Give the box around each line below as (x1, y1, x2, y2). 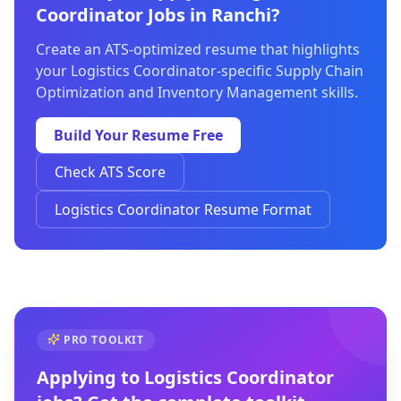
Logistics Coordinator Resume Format (55, 200, 311, 219)
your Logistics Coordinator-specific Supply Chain (36, 61, 363, 81)
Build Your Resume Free (54, 125, 223, 145)
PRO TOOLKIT (64, 332, 144, 347)
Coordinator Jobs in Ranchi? (36, 3, 280, 27)
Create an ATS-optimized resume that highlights (36, 39, 360, 59)
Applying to (37, 365, 144, 389)
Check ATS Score (55, 162, 166, 182)
